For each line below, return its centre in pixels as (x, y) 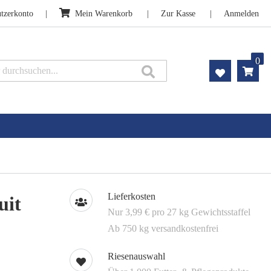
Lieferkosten (131, 197)
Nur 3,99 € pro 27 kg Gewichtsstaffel (179, 212)
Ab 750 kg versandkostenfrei (163, 229)
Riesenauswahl (136, 256)
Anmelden (241, 14)
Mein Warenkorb (104, 14)
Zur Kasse (178, 14)
